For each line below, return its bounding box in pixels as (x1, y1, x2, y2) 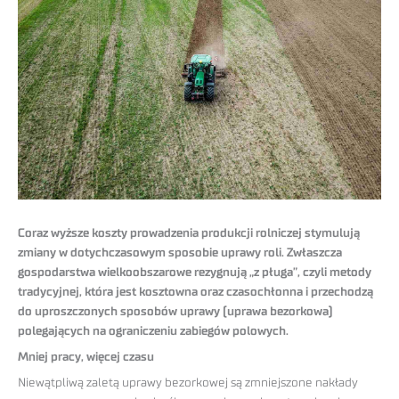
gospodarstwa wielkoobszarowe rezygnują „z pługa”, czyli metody (18, 266, 371, 280)
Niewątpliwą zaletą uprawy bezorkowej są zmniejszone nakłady (18, 377, 358, 390)
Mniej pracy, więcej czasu (18, 351, 154, 364)
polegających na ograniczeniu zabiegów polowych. (18, 325, 289, 338)
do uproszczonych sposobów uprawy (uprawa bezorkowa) (18, 305, 333, 319)
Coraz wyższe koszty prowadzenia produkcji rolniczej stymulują (18, 227, 360, 240)
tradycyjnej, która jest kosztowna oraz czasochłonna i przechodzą (18, 286, 373, 299)
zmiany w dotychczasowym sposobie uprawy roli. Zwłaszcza (18, 247, 342, 260)
